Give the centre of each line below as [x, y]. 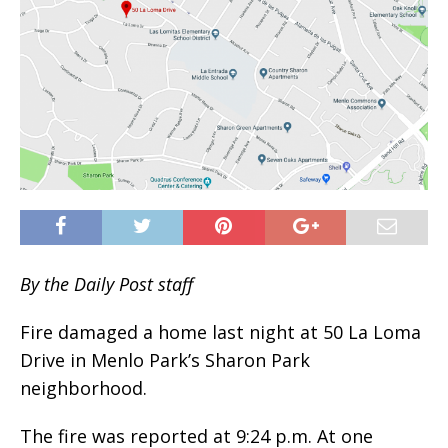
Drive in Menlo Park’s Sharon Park [165, 359]
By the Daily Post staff [106, 283]
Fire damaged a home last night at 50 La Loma [220, 331]
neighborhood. [83, 387]
